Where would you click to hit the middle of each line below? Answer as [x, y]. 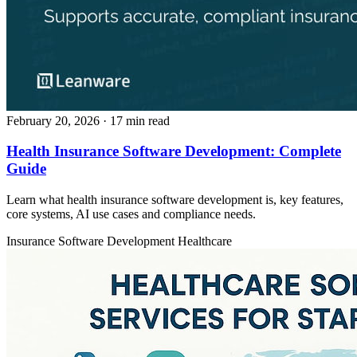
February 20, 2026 [53, 120]
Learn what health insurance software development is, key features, [175, 200]
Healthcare [205, 241]
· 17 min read [136, 120]
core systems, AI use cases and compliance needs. [131, 214]
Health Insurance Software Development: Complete [174, 151]
